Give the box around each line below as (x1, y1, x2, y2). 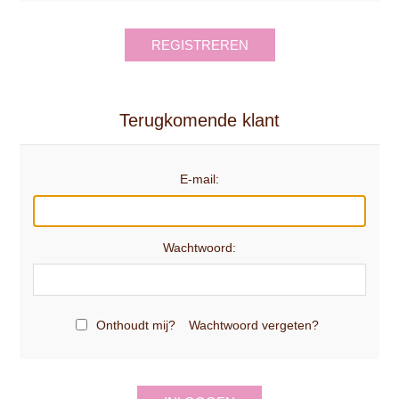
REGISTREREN (151, 37, 248, 53)
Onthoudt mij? (96, 317, 175, 332)
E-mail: (180, 171, 219, 186)
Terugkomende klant (119, 110, 280, 130)
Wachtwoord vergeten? (189, 317, 319, 332)
